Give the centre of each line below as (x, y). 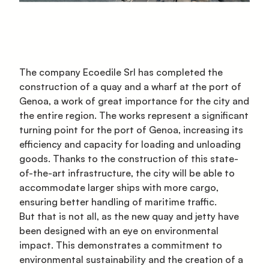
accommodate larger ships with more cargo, (119, 187)
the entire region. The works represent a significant (134, 115)
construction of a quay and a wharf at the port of (130, 86)
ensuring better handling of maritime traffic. (118, 201)
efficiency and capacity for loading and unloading (130, 144)
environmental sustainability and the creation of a (131, 259)
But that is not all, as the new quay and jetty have (129, 216)
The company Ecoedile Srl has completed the (121, 72)
